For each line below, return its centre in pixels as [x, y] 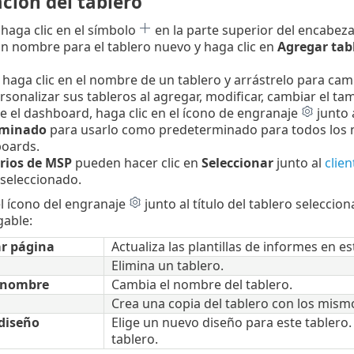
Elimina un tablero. [167, 266]
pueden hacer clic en [136, 163]
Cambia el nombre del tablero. [201, 285]
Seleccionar [237, 163]
